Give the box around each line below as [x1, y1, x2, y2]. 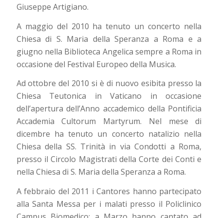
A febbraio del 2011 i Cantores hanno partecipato [16, 185, 202, 197]
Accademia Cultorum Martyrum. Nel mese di [16, 116, 202, 127]
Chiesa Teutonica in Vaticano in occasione [16, 91, 202, 102]
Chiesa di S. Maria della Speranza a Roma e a [16, 33, 202, 44]
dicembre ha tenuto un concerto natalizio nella [16, 128, 202, 140]
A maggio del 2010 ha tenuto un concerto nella [16, 20, 202, 32]
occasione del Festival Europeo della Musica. [16, 58, 176, 70]
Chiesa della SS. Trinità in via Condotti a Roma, [16, 141, 202, 152]
